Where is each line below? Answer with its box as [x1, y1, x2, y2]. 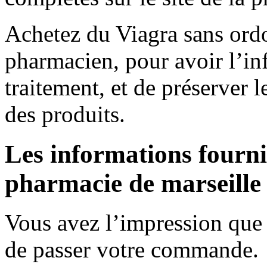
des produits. [5, 101, 125, 127]
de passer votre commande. [5, 237, 259, 263]
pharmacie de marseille [5, 169, 261, 197]
